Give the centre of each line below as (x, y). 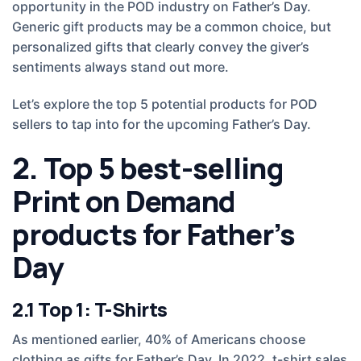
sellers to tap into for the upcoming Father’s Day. (162, 124)
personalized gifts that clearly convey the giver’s (161, 47)
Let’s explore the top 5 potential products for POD (165, 104)
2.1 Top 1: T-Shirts (90, 309)
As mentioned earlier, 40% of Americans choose (159, 339)
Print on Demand (124, 201)
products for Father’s (154, 234)
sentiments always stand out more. (120, 67)
